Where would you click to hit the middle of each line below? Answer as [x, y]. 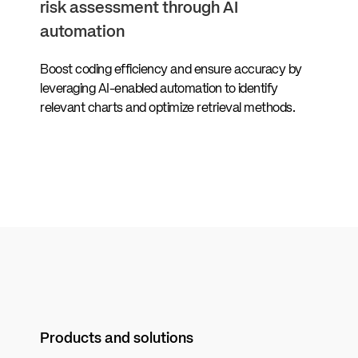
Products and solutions [117, 338]
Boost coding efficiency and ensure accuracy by [171, 70]
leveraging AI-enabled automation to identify [159, 89]
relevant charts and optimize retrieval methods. [168, 108]
